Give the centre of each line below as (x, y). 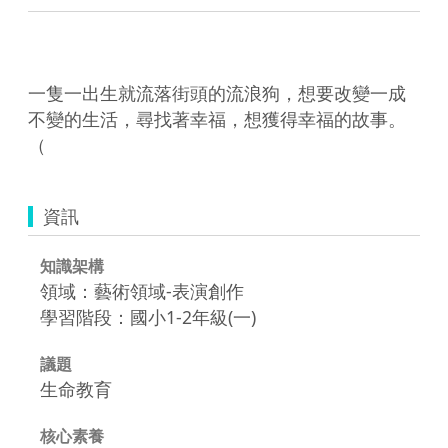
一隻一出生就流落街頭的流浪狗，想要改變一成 (217, 92)
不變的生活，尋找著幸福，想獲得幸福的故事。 (217, 118)
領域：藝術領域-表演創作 (142, 290)
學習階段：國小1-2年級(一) (148, 316)
